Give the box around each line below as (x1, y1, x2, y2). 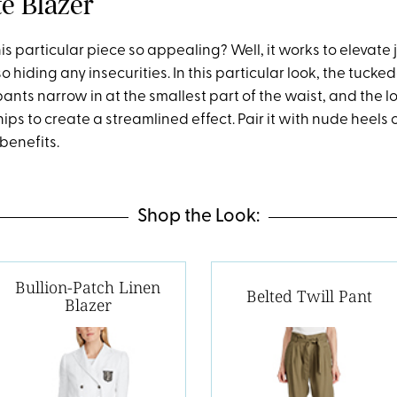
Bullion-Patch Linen (15, 276, 161, 299)
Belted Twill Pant (245, 285, 372, 307)
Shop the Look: (137, 207, 260, 227)
